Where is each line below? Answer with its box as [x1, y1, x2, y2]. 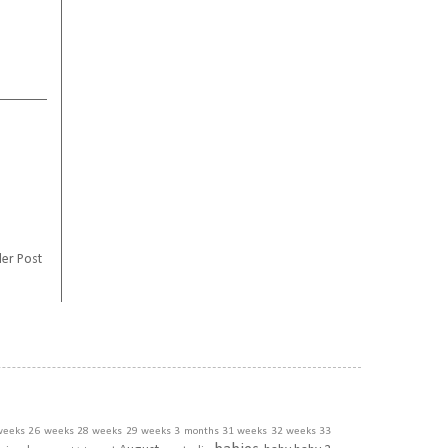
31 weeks [221, 426, 268, 438]
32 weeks [270, 426, 316, 438]
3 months [174, 426, 219, 438]
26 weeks [28, 426, 74, 438]
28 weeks [77, 426, 123, 438]
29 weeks [125, 426, 171, 438]
